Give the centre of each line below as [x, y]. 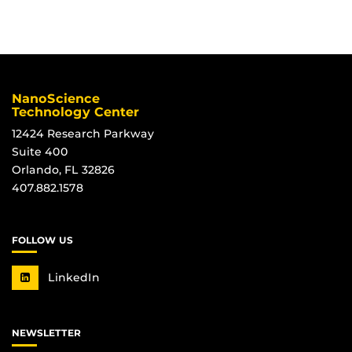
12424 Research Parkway [83, 133]
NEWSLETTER [46, 333]
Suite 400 [40, 151]
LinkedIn [72, 278]
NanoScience [56, 98]
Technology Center [75, 112]
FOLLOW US [42, 240]
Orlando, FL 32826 [63, 169]
